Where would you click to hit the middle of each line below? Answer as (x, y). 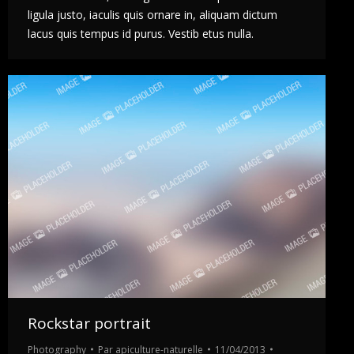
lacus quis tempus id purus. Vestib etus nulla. (141, 33)
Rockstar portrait (89, 323)
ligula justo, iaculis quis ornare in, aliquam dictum (153, 14)
